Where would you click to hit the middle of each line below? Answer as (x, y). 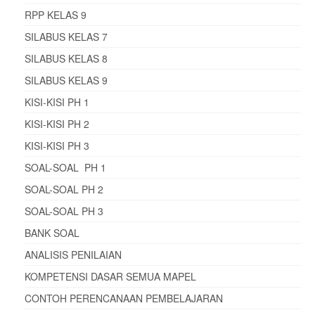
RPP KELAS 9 (56, 14)
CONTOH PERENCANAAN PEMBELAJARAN (124, 298)
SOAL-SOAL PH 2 (64, 189)
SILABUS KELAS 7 (66, 36)
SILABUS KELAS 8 (66, 58)
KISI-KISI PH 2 (57, 123)
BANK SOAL (52, 232)
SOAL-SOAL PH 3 (64, 211)
